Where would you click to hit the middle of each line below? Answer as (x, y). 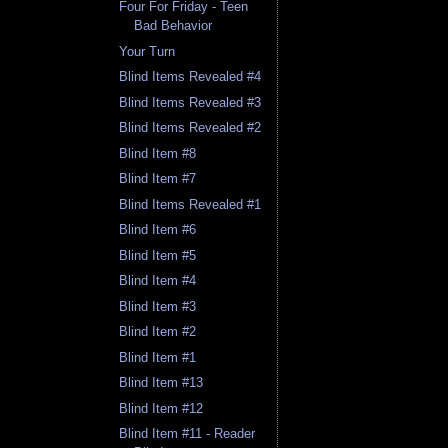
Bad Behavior (173, 26)
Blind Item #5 (158, 255)
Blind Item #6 (158, 230)
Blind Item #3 (158, 306)
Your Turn (147, 51)
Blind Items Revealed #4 (190, 77)
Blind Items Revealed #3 (190, 102)
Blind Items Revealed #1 (190, 204)
